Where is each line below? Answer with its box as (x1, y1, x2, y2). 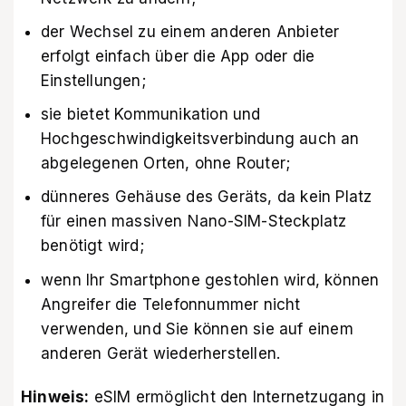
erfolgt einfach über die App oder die (41, 47, 315, 66)
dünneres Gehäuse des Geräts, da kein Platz (41, 188, 372, 207)
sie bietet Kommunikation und (41, 105, 261, 124)
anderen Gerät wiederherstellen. (41, 343, 281, 362)
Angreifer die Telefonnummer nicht (41, 295, 301, 314)
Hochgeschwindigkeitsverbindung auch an (41, 130, 360, 149)
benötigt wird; (41, 237, 144, 256)
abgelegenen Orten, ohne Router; (41, 154, 291, 173)
